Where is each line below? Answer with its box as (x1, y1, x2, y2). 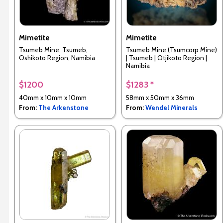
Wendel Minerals (145, 104, 198, 111)
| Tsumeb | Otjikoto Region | (125, 54, 207, 62)
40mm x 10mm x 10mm (18, 94, 87, 102)
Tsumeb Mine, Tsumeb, (18, 46, 88, 54)
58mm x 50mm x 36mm (125, 94, 194, 102)
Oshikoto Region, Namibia (18, 54, 95, 62)
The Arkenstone (38, 104, 89, 111)
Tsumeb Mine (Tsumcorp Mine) (125, 46, 217, 54)
